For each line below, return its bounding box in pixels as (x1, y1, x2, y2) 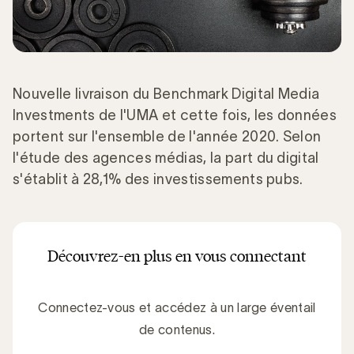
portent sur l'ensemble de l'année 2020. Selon (13, 128, 322, 145)
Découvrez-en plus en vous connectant (47, 245, 307, 265)
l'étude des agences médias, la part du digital (13, 149, 319, 166)
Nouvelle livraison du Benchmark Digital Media (13, 85, 320, 102)
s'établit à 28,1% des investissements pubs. (13, 171, 303, 187)
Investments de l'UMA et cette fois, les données (13, 107, 337, 123)
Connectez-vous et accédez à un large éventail (38, 299, 316, 314)
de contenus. (139, 322, 215, 337)
